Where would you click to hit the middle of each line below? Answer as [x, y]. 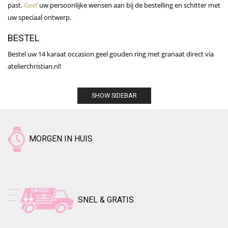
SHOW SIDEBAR [114, 96]
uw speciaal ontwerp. [39, 18]
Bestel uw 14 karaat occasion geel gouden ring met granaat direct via [111, 54]
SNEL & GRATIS [104, 200]
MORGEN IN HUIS [59, 139]
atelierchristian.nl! [34, 66]
